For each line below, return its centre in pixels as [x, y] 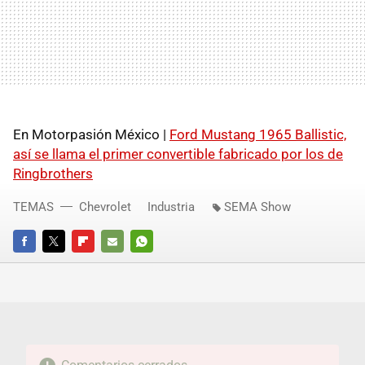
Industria [171, 207]
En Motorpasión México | [91, 134]
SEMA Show [257, 207]
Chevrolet [105, 207]
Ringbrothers [53, 173]
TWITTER [64, 263]
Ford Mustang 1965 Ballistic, [258, 134]
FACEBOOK [40, 263]
